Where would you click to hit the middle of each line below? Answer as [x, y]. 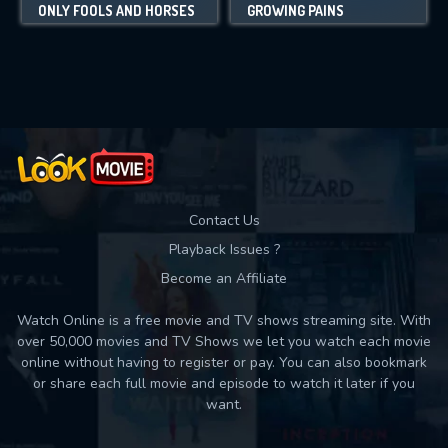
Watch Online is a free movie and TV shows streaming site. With [224, 320]
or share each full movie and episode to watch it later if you [224, 383]
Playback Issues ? [224, 249]
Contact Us [224, 220]
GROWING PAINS [295, 11]
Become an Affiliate [224, 278]
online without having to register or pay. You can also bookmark [224, 362]
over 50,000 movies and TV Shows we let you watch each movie [224, 341]
